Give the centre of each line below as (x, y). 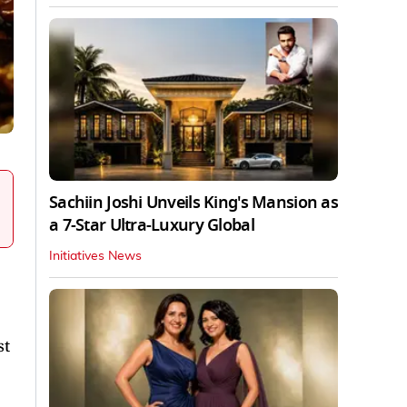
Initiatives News (95, 256)
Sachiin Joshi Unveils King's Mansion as (194, 202)
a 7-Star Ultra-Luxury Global (152, 225)
